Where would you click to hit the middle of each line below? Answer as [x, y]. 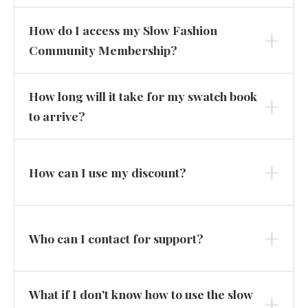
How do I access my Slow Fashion [123, 30]
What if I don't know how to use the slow [141, 294]
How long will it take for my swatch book [143, 96]
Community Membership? [103, 50]
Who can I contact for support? [116, 238]
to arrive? [57, 116]
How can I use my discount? [107, 172]
